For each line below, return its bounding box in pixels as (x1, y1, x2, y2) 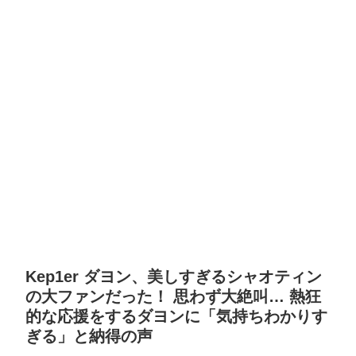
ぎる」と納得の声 (25, 327, 153, 346)
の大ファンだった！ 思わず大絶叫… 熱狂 (25, 288, 321, 306)
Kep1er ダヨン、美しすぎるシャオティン (25, 268, 322, 286)
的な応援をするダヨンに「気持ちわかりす (25, 308, 327, 326)
